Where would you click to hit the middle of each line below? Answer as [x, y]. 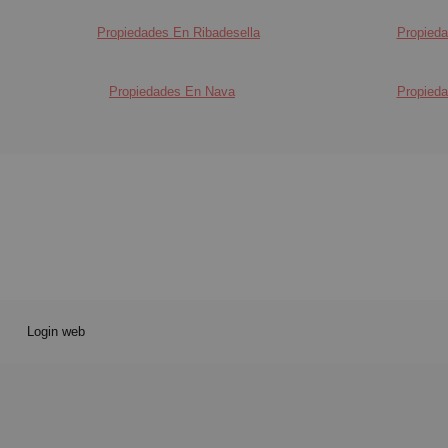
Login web [55, 332]
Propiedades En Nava [172, 91]
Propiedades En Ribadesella [178, 32]
